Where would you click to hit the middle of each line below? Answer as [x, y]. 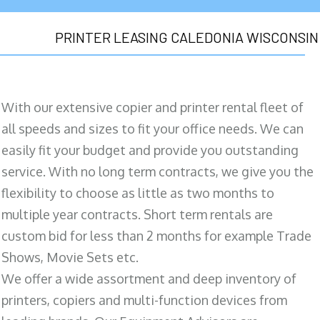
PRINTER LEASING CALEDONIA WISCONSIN [187, 37]
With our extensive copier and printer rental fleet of [152, 107]
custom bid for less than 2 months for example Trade [156, 235]
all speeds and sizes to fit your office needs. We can [152, 128]
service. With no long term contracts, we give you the [157, 171]
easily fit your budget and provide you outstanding [150, 150]
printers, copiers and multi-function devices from [144, 300]
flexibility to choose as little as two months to [138, 192]
